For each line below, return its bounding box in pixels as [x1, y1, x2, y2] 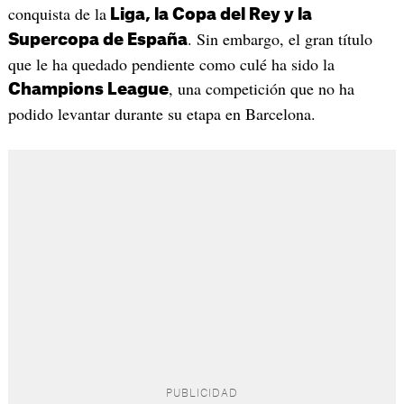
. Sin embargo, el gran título [187, 27, 372, 50]
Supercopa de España [7, 31, 188, 48]
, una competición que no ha [168, 77, 354, 99]
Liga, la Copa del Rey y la [106, 5, 312, 23]
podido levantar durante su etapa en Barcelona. [7, 102, 316, 124]
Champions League [7, 80, 169, 97]
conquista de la [7, 2, 106, 24]
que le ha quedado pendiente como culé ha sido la [7, 52, 335, 75]
